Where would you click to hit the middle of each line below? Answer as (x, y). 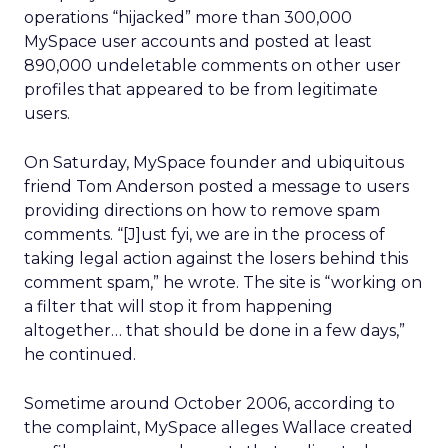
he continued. (80, 354)
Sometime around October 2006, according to (209, 403)
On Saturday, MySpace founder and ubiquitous (214, 162)
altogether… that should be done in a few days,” (214, 330)
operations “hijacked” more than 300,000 (188, 17)
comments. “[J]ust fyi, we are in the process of (204, 234)
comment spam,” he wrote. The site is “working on (223, 282)
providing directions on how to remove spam (202, 210)
